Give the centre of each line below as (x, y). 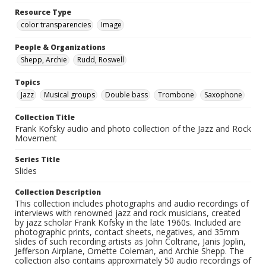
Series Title (37, 160)
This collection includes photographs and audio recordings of (132, 204)
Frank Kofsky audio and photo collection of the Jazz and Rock (133, 129)
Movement (36, 138)
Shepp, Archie (44, 60)
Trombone (176, 95)
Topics (28, 83)
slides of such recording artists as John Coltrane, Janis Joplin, (130, 242)
